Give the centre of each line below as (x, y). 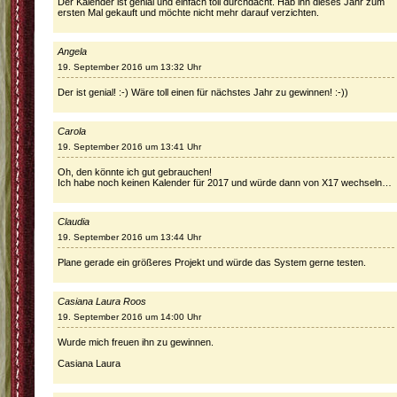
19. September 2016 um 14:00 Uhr (129, 317)
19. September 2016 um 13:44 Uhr (129, 237)
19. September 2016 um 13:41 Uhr (129, 147)
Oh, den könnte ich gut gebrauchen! (135, 172)
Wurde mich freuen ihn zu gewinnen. (136, 342)
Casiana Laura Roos (102, 301)
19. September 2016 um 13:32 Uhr (129, 67)
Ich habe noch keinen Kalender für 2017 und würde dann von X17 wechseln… (225, 183)
